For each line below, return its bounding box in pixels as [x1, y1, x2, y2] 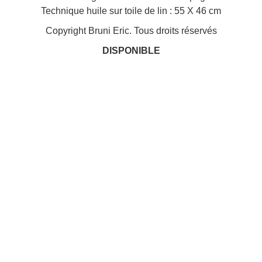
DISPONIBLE [102, 45, 160, 56]
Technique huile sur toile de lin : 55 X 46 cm [41, 5, 221, 16]
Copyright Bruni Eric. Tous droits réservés [45, 25, 217, 36]
